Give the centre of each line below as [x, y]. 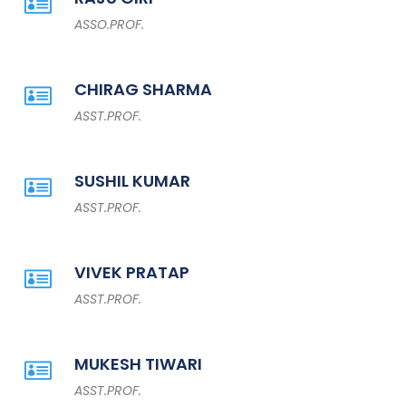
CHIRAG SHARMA [143, 89]
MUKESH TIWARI [138, 364]
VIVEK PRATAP [131, 272]
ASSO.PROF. [109, 24]
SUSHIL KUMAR [132, 181]
